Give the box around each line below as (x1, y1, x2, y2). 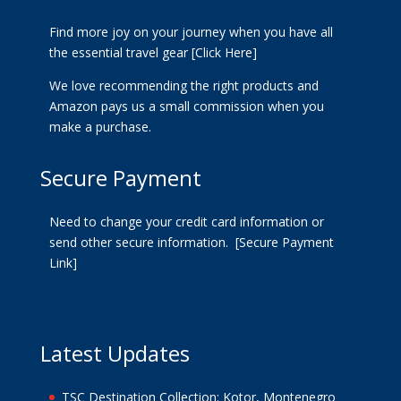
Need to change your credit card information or (48, 213, 324, 231)
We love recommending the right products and (48, 77, 319, 95)
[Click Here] (191, 44, 257, 62)
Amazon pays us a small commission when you (48, 98, 324, 115)
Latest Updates (39, 338, 190, 369)
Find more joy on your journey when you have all (48, 23, 333, 41)
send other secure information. (48, 234, 235, 252)
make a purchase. (48, 118, 151, 136)
